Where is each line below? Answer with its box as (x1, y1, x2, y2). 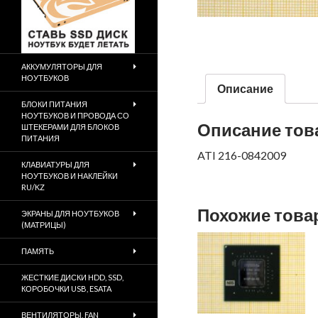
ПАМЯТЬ (21, 246, 54, 256)
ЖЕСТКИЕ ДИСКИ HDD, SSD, (21, 273, 124, 282)
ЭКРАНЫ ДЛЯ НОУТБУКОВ (21, 209, 119, 218)
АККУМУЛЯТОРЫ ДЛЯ (21, 62, 102, 71)
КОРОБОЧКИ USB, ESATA (21, 284, 111, 293)
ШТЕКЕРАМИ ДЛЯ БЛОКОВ (21, 122, 119, 131)
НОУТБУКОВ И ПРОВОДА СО (21, 111, 129, 120)
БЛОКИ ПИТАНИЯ (21, 99, 87, 109)
